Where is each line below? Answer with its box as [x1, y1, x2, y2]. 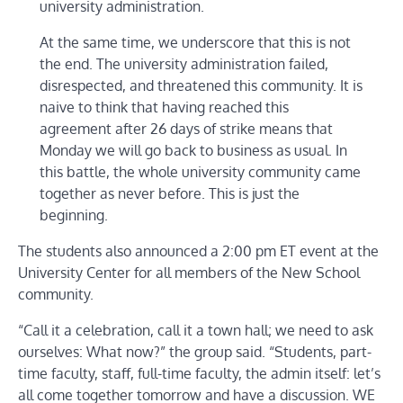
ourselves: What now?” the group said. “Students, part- [18, 342, 372, 361]
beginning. [40, 205, 108, 224]
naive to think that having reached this [40, 97, 289, 116]
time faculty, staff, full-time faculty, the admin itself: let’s [18, 363, 381, 382]
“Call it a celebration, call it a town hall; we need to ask [18, 320, 373, 339]
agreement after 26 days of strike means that [40, 119, 333, 138]
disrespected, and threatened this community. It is [40, 76, 363, 94]
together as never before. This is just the [40, 184, 300, 202]
